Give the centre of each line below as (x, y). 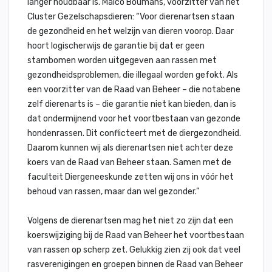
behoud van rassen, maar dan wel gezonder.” (113, 192)
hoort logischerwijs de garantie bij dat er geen (116, 46)
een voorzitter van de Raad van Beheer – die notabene (134, 90)
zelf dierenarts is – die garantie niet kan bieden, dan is (132, 104)
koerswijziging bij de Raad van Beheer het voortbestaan (136, 235)
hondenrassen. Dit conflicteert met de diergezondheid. (134, 133)
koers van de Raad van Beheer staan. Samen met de (129, 162)
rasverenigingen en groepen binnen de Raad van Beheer (135, 264)
